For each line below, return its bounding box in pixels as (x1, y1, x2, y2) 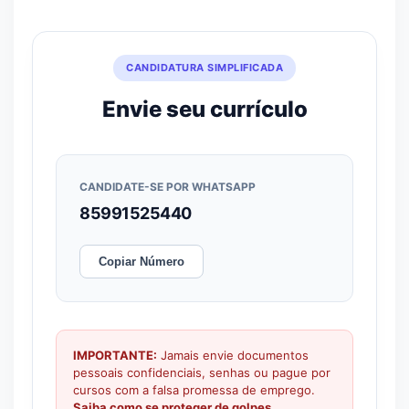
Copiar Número (99, 254, 184, 268)
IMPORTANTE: (73, 347, 157, 362)
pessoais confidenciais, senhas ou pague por (73, 364, 330, 380)
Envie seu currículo (101, 95, 308, 122)
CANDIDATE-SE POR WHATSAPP (79, 179, 256, 194)
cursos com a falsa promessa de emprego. (73, 382, 315, 397)
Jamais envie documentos (157, 347, 309, 362)
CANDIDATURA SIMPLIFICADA (126, 60, 283, 74)
